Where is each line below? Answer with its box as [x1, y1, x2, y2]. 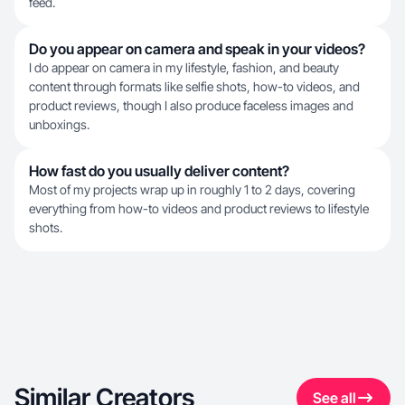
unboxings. [29, 117, 89, 132]
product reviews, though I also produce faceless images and [29, 98, 353, 113]
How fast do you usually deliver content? [29, 162, 289, 180]
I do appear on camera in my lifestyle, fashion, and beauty [29, 60, 339, 75]
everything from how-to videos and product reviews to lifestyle [29, 201, 369, 216]
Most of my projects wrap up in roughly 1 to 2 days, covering [29, 182, 355, 197]
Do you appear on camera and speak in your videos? [29, 40, 365, 58]
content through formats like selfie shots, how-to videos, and [29, 79, 360, 94]
